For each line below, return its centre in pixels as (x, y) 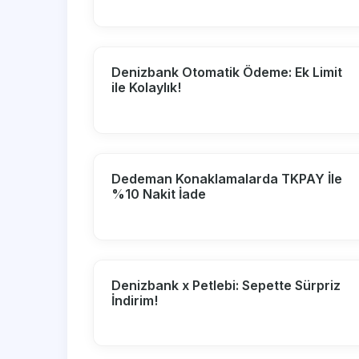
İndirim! (135, 300)
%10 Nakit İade (159, 194)
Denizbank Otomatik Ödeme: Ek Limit (227, 73)
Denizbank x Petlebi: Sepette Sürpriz (226, 285)
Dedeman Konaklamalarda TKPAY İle (227, 179)
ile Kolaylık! (147, 88)
